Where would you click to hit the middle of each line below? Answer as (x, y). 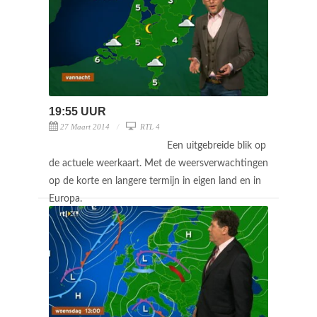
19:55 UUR (77, 111)
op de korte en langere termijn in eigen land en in (155, 181)
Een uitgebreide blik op (217, 145)
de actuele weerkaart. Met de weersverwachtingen (158, 163)
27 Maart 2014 (85, 126)
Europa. (67, 198)
